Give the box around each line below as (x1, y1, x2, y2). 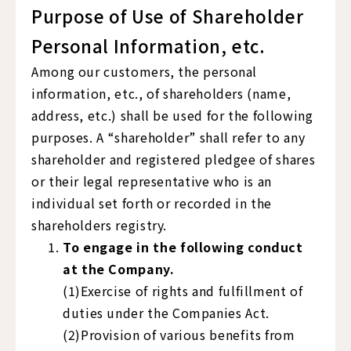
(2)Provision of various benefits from (63, 325, 295, 344)
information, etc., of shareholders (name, (31, 84, 291, 103)
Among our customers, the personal (31, 62, 258, 81)
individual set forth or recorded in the (31, 194, 272, 212)
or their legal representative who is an (31, 172, 272, 190)
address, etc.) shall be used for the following (31, 106, 313, 125)
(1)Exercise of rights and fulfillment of (63, 281, 303, 300)
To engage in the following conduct (63, 237, 303, 256)
